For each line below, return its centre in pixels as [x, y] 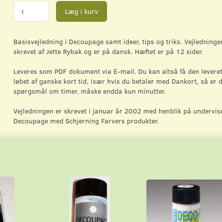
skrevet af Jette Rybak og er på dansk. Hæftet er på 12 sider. [109, 52]
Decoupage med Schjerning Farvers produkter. [86, 121]
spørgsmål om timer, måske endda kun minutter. [90, 91]
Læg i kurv [82, 11]
